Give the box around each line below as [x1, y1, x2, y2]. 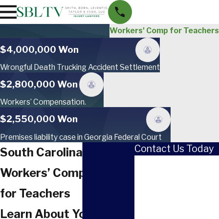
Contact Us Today [134, 142, 214, 154]
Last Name [138, 179, 175, 188]
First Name [138, 157, 175, 166]
